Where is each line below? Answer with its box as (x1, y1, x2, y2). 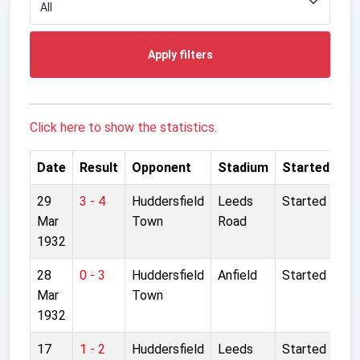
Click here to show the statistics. (30, 119, 217, 135)
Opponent (132, 159, 191, 175)
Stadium (218, 159, 268, 175)
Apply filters (147, 47, 213, 61)
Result (80, 159, 118, 175)
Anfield (218, 267, 257, 283)
